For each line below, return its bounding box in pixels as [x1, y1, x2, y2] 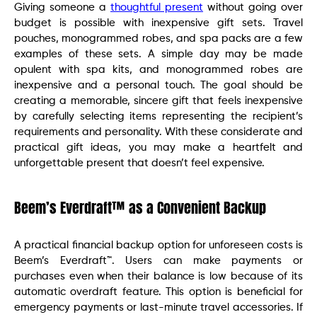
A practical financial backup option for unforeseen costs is [14, 240, 303, 251]
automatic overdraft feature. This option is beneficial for [14, 287, 303, 298]
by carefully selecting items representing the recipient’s [14, 111, 303, 122]
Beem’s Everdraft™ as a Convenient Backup [14, 197, 266, 219]
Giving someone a [14, 2, 110, 13]
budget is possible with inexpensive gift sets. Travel [14, 18, 303, 29]
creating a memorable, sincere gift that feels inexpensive [14, 96, 303, 107]
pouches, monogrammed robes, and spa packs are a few [14, 33, 303, 45]
